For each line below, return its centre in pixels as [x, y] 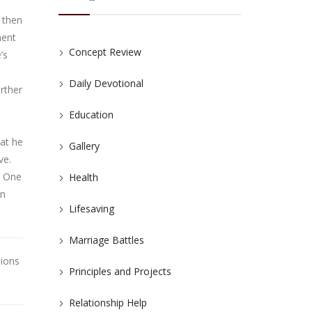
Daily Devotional [106, 83]
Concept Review [105, 52]
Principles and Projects [120, 271]
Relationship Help [108, 303]
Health [83, 177]
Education [91, 115]
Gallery [84, 146]
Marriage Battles [106, 240]
